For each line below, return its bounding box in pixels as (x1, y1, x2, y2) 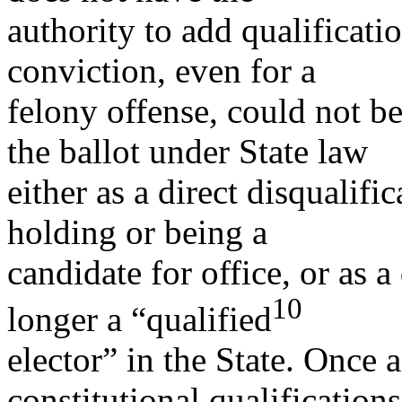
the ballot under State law (7, 131, 368, 170)
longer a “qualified (7, 299, 272, 338)
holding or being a (7, 212, 267, 251)
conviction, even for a (7, 50, 316, 90)
